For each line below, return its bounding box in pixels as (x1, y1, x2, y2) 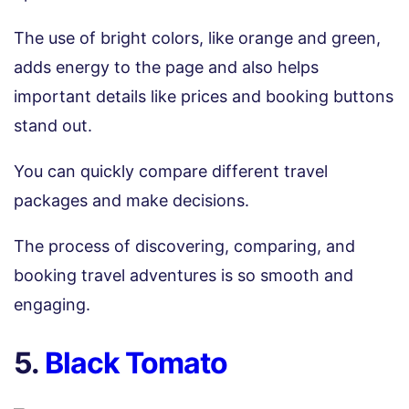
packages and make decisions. (14, 190, 249, 210)
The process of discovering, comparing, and (14, 236, 355, 256)
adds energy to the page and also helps (14, 57, 319, 77)
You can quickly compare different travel (14, 161, 328, 181)
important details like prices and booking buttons (14, 86, 393, 106)
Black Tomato (45, 344, 227, 381)
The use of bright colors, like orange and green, (14, 27, 381, 47)
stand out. (14, 115, 97, 135)
